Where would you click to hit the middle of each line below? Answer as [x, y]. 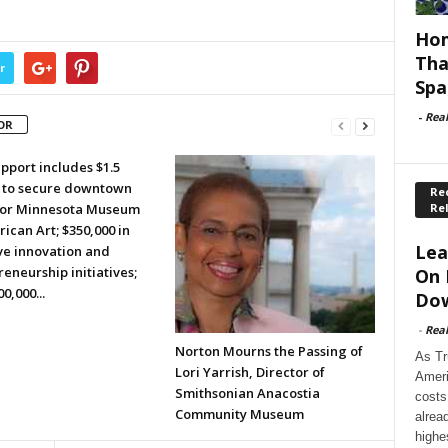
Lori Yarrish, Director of [249, 372]
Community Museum [239, 414]
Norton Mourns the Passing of [268, 351]
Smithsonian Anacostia [247, 393]
